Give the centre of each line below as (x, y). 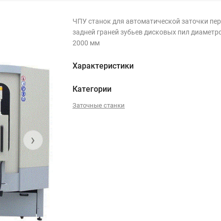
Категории (92, 89)
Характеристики (103, 66)
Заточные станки (98, 105)
